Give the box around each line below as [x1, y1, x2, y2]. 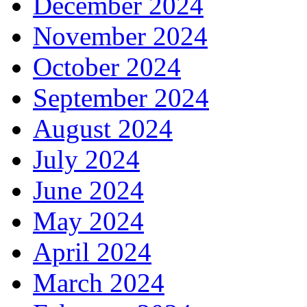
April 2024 [33, 237, 151, 267]
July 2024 [33, 145, 140, 175]
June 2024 [33, 175, 144, 206]
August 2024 [33, 114, 173, 144]
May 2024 [33, 206, 144, 236]
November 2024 [33, 21, 208, 51]
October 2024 [33, 52, 181, 82]
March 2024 [33, 268, 164, 298]
